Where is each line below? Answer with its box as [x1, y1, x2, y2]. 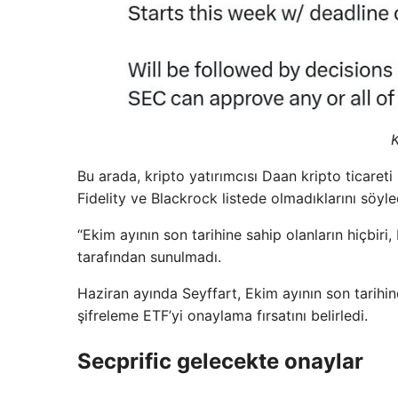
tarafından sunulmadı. [77, 247, 221, 266]
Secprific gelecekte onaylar [77, 347, 363, 374]
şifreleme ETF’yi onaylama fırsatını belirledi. [77, 306, 368, 324]
